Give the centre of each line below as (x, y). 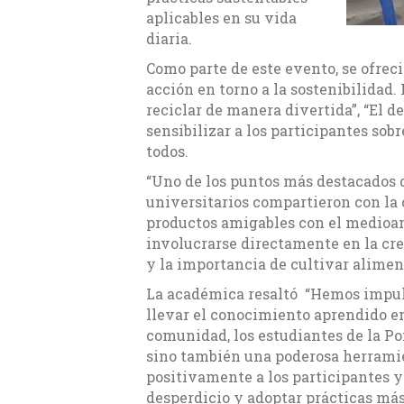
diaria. (169, 39)
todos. (167, 151)
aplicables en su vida (221, 18)
